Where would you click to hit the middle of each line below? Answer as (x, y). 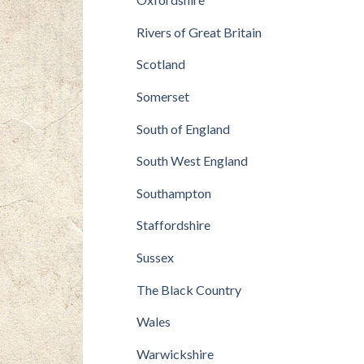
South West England (192, 161)
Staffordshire (173, 225)
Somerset (162, 96)
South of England (183, 128)
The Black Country (188, 289)
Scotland (160, 64)
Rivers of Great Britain (199, 32)
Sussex (155, 257)
